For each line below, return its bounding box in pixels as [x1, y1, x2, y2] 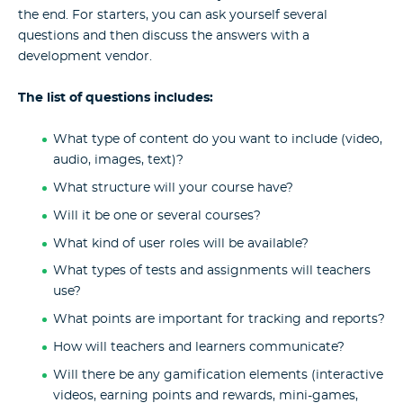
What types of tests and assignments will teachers [52, 264, 371, 278]
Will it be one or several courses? [52, 209, 261, 222]
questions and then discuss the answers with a [18, 29, 309, 42]
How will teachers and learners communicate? [52, 340, 345, 354]
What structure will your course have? [52, 182, 293, 195]
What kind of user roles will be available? [52, 237, 309, 250]
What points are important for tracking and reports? [52, 313, 385, 327]
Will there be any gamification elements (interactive [52, 368, 383, 381]
